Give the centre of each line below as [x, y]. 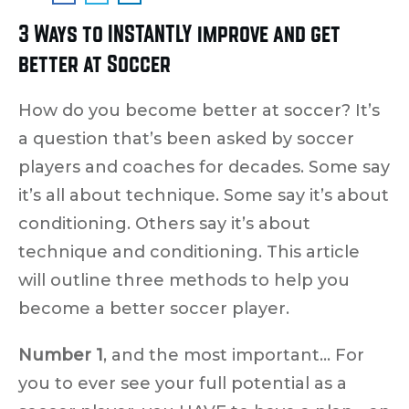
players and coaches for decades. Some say [204, 167]
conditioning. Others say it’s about [164, 223]
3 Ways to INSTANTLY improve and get [179, 33]
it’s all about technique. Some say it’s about [204, 195]
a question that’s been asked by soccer [186, 138]
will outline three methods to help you [184, 280]
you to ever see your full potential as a [183, 383]
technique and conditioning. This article [189, 252]
